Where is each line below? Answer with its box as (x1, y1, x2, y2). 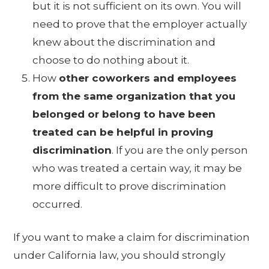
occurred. (32, 198, 83, 210)
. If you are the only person (112, 144, 249, 156)
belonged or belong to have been (32, 107, 216, 120)
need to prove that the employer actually (32, 17, 247, 30)
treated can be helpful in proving (32, 125, 214, 138)
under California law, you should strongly (13, 249, 226, 262)
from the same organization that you (32, 89, 236, 102)
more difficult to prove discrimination (32, 180, 227, 192)
